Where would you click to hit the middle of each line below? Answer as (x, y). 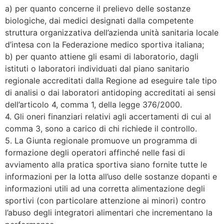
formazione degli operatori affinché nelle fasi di (95, 153)
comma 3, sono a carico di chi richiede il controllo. (101, 129)
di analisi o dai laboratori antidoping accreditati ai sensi (110, 93)
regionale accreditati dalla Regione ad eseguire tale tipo (111, 81)
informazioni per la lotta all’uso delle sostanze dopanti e (111, 177)
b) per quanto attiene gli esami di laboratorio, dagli (102, 57)
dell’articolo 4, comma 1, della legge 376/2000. (93, 105)
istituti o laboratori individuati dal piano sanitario (97, 69)
